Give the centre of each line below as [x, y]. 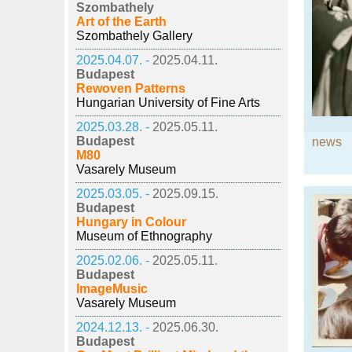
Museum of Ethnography [144, 236]
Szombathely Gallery [134, 36]
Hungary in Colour [131, 222]
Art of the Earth [121, 22]
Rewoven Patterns [131, 88]
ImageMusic [112, 289]
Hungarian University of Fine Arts [168, 103]
